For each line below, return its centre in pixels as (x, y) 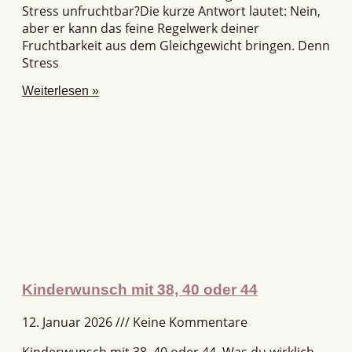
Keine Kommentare (189, 322)
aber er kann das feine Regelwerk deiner (141, 29)
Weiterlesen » (60, 91)
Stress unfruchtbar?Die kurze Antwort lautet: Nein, (171, 11)
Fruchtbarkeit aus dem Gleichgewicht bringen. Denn (176, 46)
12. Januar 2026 (69, 322)
